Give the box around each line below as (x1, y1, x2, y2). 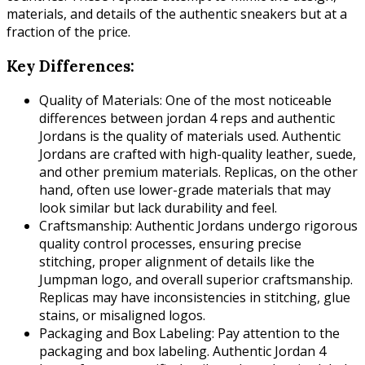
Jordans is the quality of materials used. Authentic (39, 126, 341, 145)
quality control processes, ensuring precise (39, 234, 301, 253)
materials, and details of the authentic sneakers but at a (7, 5, 347, 24)
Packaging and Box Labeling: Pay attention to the (39, 323, 340, 342)
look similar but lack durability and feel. (39, 198, 277, 217)
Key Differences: (7, 55, 134, 76)
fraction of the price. (7, 23, 130, 42)
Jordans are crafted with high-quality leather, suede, (39, 144, 356, 163)
